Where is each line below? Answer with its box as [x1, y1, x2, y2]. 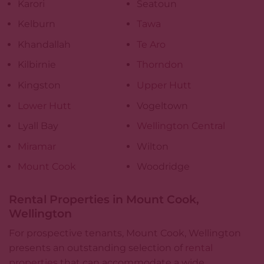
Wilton [137, 140, 169, 152]
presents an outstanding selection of [9, 242, 185, 254]
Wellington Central [137, 120, 225, 132]
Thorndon [137, 59, 183, 71]
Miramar [18, 140, 56, 152]
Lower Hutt [18, 100, 71, 111]
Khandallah [18, 38, 71, 50]
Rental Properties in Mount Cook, [9, 192, 199, 206]
